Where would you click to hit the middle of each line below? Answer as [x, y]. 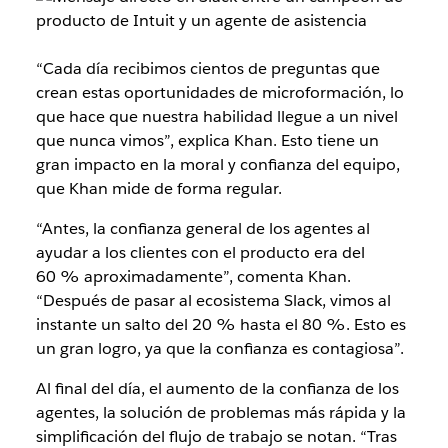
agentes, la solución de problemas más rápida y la [220, 412]
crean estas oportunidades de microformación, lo [219, 92]
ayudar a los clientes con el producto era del [200, 252]
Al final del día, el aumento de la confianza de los [217, 388]
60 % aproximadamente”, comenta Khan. [193, 276]
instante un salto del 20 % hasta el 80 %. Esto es [220, 324]
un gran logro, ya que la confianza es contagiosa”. [219, 348]
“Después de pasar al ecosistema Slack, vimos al [213, 300]
